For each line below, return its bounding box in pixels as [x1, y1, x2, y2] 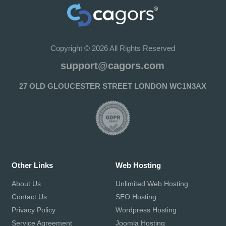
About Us [12, 180, 41, 188]
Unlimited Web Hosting [115, 180, 188, 188]
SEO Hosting [115, 193, 156, 201]
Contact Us [12, 193, 47, 201]
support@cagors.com [61, 60, 165, 72]
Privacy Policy [12, 206, 56, 214]
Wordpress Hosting [115, 206, 177, 214]
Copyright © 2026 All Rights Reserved [50, 44, 175, 53]
